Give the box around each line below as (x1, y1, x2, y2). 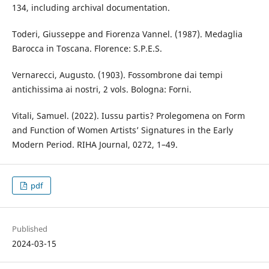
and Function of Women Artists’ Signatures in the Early (11, 124, 233, 136)
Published (11, 223, 47, 234)
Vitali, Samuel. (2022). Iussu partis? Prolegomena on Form (11, 110, 245, 122)
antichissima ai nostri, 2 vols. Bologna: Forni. (11, 83, 192, 95)
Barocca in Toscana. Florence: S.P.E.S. (11, 43, 162, 55)
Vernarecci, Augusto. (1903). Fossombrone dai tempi (11, 69, 223, 81)
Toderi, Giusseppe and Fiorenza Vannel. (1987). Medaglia (11, 28, 243, 40)
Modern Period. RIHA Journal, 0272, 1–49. (11, 139, 178, 151)
